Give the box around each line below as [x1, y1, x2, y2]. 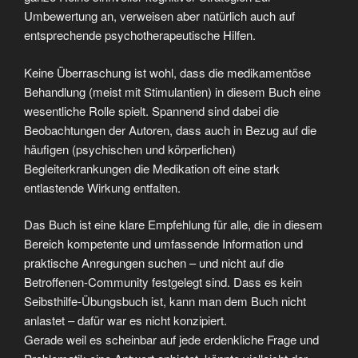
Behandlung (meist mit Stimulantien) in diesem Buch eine [24, 82, 320, 100]
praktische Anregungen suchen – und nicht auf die [24, 254, 284, 271]
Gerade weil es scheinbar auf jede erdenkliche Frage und [24, 331, 319, 348]
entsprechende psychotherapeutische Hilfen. [24, 26, 256, 43]
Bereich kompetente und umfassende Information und [24, 235, 303, 252]
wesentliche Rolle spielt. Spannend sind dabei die [24, 101, 279, 119]
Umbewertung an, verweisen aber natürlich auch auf [24, 7, 295, 24]
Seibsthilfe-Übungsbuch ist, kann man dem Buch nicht [24, 292, 306, 309]
